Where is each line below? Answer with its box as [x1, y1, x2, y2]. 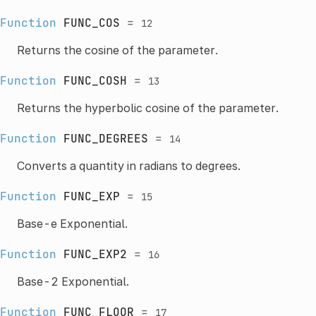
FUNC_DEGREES [63, 130, 148, 146]
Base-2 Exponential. [16, 274, 129, 288]
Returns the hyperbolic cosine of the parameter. [16, 100, 279, 115]
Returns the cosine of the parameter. [16, 42, 218, 57]
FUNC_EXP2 [63, 246, 127, 262]
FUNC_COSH [63, 73, 127, 88]
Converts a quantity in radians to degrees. [16, 158, 241, 173]
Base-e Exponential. [16, 216, 128, 231]
